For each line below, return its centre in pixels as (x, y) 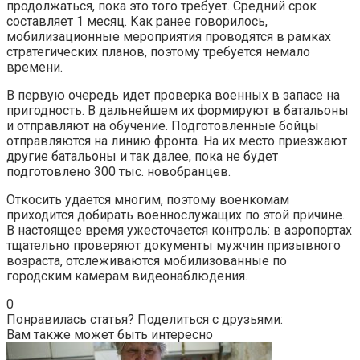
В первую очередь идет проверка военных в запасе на (173, 95)
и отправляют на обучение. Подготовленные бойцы (163, 125)
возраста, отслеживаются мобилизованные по (147, 260)
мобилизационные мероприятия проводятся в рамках (169, 36)
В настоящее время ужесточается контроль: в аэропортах (179, 230)
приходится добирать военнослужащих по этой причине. (176, 215)
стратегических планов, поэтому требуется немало (158, 51)
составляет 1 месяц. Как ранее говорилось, (137, 21)
